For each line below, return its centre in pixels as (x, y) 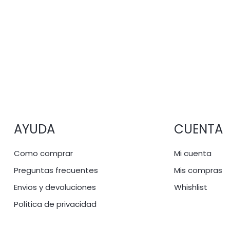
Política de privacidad (55, 204)
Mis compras (198, 170)
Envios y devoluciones (55, 187)
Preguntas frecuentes (56, 170)
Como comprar (43, 153)
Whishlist (191, 187)
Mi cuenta (193, 153)
